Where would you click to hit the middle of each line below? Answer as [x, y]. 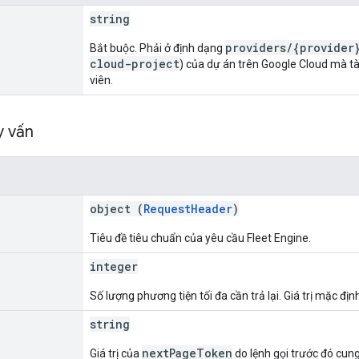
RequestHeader [188, 208]
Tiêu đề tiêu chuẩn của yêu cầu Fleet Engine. [200, 238]
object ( [117, 208]
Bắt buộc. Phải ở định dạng [157, 48]
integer [114, 266]
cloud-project [135, 63]
